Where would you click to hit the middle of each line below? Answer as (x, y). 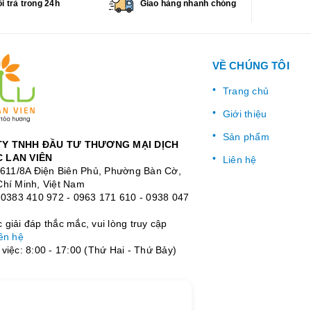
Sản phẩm (246, 136)
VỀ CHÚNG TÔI (251, 65)
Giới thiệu (245, 114)
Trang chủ (246, 91)
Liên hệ (239, 159)
